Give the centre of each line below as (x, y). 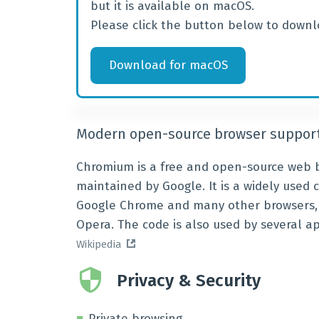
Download (137, 66)
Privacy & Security (189, 281)
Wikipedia (99, 244)
